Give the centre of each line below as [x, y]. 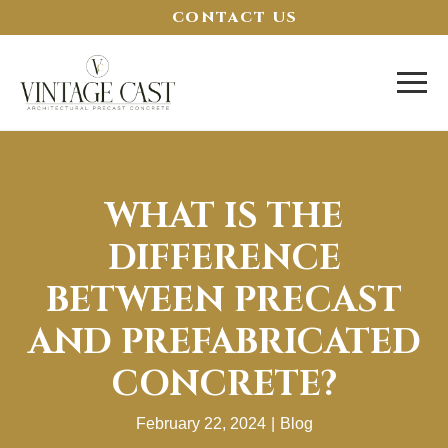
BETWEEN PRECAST [224, 301]
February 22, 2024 [200, 424]
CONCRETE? [224, 385]
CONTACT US [234, 17]
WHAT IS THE [224, 217]
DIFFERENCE [224, 259]
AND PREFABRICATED [224, 343]
